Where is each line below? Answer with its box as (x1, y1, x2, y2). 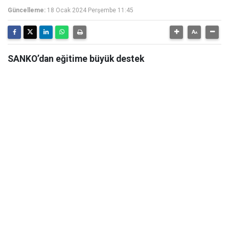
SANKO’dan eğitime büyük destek (8, 54, 144, 64)
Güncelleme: (8, 7, 45, 14)
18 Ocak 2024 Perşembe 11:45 (47, 7, 133, 14)
